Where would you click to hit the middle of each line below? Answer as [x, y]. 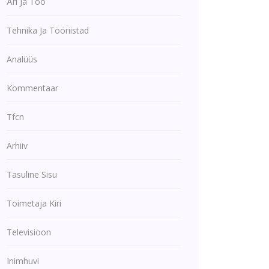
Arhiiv [17, 146]
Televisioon [29, 232]
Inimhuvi [23, 261]
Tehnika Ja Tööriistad [48, 30]
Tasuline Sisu [32, 174]
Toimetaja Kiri [34, 203]
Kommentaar [32, 88]
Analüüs [22, 59]
